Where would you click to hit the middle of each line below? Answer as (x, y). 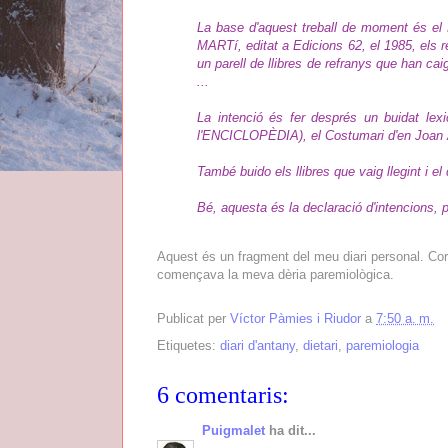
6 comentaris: (223, 394)
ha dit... (290, 430)
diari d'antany (257, 345)
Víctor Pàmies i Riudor (295, 319)
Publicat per (193, 319)
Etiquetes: (188, 345)
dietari (320, 345)
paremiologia (382, 345)
